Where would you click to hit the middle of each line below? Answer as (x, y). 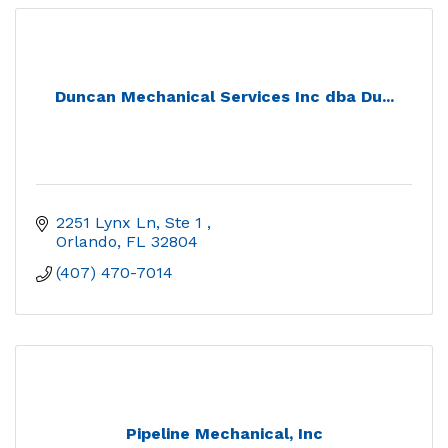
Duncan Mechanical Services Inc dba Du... (224, 97)
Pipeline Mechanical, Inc (224, 434)
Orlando (86, 242)
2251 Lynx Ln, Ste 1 (131, 223)
